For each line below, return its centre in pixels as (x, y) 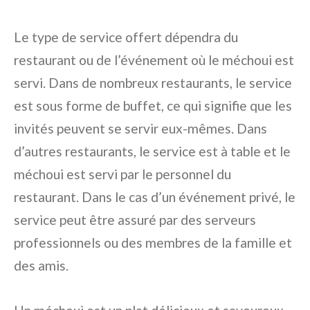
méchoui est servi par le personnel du (122, 174)
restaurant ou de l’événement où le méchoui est (154, 60)
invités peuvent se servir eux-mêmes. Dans (140, 128)
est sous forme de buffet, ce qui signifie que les (153, 106)
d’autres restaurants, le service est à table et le (152, 151)
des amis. (41, 265)
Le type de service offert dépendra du (126, 37)
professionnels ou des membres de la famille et (153, 243)
